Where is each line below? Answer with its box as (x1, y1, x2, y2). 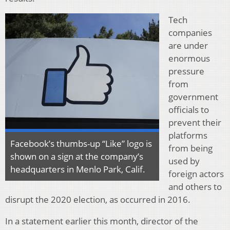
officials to (168, 104, 209, 116)
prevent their (168, 117, 221, 129)
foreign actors (168, 168, 224, 180)
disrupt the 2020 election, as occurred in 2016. (5, 194, 190, 206)
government (168, 91, 218, 103)
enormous (168, 52, 210, 65)
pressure (168, 65, 204, 78)
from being (168, 142, 213, 155)
